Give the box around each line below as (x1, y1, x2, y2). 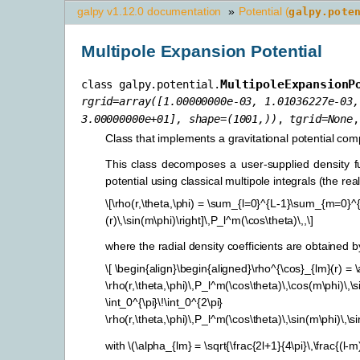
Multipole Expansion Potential (81, 41, 322, 60)
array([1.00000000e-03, (119, 94, 259, 108)
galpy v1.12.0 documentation (77, 5, 222, 18)
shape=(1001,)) (188, 112, 277, 125)
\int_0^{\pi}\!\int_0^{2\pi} (105, 296, 223, 309)
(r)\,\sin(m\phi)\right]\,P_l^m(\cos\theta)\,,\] (105, 214, 313, 227)
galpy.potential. (119, 77, 220, 91)
